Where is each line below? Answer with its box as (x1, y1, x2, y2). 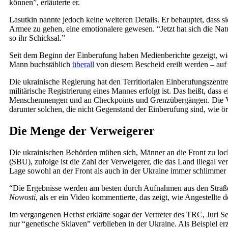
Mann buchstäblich (9, 60, 72, 69)
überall (72, 60, 94, 69)
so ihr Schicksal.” (9, 34, 65, 43)
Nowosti (9, 192, 36, 202)
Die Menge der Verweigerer (9, 124, 155, 138)
